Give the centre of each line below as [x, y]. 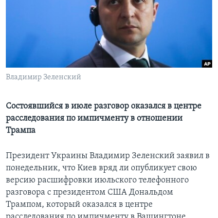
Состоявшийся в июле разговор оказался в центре [104, 107]
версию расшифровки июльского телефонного [97, 181]
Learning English [37, 17]
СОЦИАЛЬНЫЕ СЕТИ [37, 43]
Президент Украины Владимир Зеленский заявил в [108, 156]
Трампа [21, 131]
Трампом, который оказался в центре [79, 205]
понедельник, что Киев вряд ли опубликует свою [101, 168]
